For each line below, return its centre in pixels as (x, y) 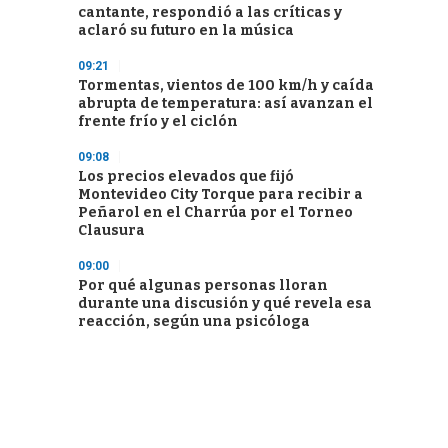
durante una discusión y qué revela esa (225, 303)
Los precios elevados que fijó (186, 176)
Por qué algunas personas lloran (203, 285)
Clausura (111, 230)
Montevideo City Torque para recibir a (220, 194)
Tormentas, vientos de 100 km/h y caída (226, 85)
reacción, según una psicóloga (194, 321)
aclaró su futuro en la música (186, 30)
